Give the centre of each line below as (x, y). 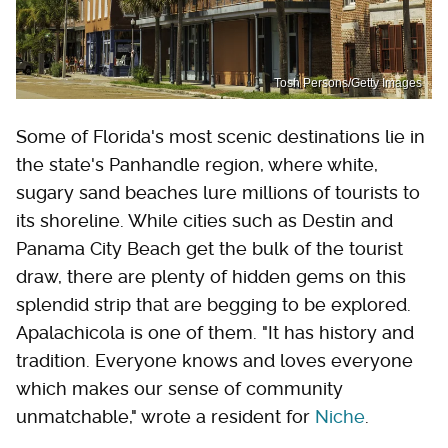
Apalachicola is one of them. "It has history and (215, 333)
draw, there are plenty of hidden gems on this (211, 277)
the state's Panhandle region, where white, (197, 165)
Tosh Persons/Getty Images (348, 83)
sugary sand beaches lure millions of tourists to (218, 193)
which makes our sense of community (179, 389)
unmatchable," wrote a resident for (165, 417)
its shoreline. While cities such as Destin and (204, 221)
